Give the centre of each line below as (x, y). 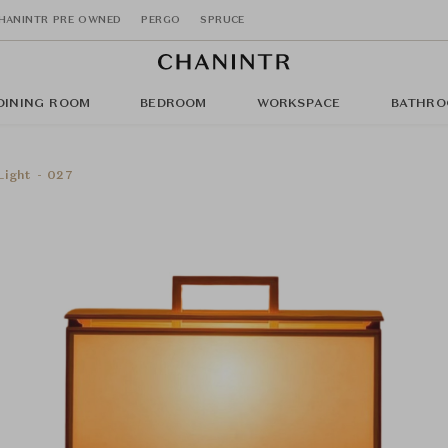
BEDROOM (173, 104)
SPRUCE (222, 19)
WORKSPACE (298, 104)
